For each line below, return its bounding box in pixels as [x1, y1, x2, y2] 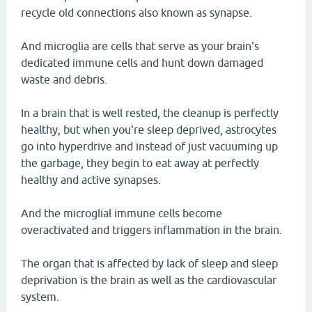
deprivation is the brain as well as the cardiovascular [21, 274, 276, 286]
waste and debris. [21, 73, 107, 86]
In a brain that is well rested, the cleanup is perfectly [21, 107, 279, 119]
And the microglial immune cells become [21, 207, 222, 219]
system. [21, 290, 59, 303]
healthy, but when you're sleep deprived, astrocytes [21, 123, 276, 136]
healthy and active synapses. [21, 173, 161, 186]
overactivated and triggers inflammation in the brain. [21, 224, 282, 236]
